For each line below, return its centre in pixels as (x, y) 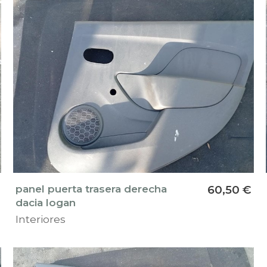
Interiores (40, 219)
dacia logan (45, 203)
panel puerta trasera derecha (91, 189)
